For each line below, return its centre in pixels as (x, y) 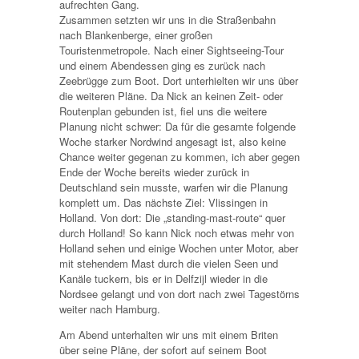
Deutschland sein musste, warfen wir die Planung (173, 187)
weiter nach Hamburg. (110, 309)
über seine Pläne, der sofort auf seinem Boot (163, 349)
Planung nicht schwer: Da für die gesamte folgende (177, 126)
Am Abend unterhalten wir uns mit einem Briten (169, 334)
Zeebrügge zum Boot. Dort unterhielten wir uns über (179, 80)
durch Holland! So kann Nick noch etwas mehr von (177, 232)
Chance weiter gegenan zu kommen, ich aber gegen (179, 156)
